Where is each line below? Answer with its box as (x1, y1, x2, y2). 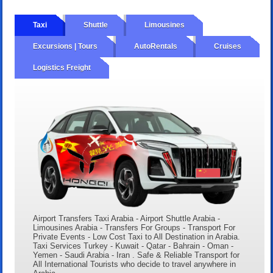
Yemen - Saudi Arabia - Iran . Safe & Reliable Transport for (33, 250, 240, 260)
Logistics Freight (33, 63, 91, 72)
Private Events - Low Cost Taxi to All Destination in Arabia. (33, 232, 241, 242)
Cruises (214, 41, 242, 51)
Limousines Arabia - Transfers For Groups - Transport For (33, 223, 236, 233)
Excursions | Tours (33, 41, 98, 51)
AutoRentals (134, 41, 178, 51)
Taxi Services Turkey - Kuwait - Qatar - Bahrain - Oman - (33, 241, 234, 251)
